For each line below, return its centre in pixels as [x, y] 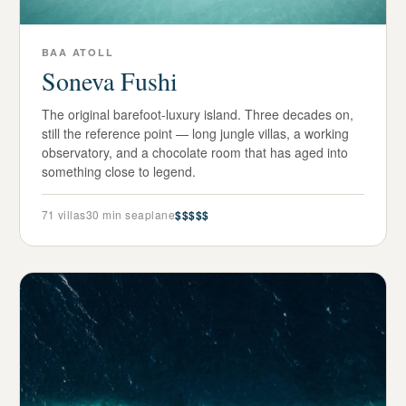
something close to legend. [118, 172]
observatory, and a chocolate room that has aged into [194, 153]
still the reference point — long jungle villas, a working [195, 134]
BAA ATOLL [77, 53]
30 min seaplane [130, 215]
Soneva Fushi [109, 81]
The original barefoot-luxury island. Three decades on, [197, 115]
